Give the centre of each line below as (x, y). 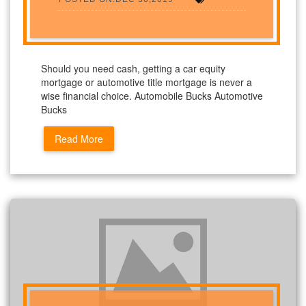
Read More (79, 139)
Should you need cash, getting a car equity (133, 69)
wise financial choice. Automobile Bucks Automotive (152, 96)
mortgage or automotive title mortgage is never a (147, 82)
